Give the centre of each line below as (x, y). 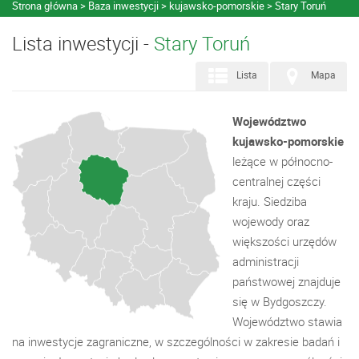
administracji (266, 261)
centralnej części (276, 181)
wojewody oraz (271, 221)
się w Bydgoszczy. (280, 301)
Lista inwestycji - (83, 43)
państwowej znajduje (286, 281)
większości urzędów (284, 241)
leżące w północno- (282, 161)
